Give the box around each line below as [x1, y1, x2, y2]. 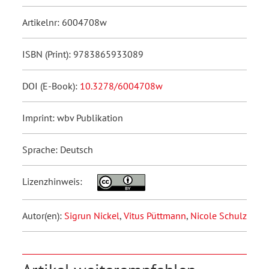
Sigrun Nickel [64, 209, 119, 222]
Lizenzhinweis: [22, 175, 85, 187]
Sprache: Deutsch [22, 143, 93, 156]
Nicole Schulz [190, 209, 247, 222]
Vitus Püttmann [124, 209, 186, 222]
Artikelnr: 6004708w [22, 16, 107, 28]
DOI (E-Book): [22, 79, 80, 92]
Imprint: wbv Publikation [22, 111, 123, 124]
